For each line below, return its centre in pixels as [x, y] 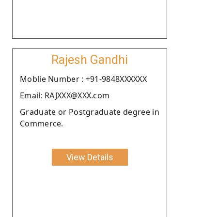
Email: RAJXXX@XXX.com [65, 95]
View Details [90, 157]
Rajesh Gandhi [90, 60]
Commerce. [42, 123]
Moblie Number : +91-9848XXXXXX [83, 79]
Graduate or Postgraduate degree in [90, 112]
